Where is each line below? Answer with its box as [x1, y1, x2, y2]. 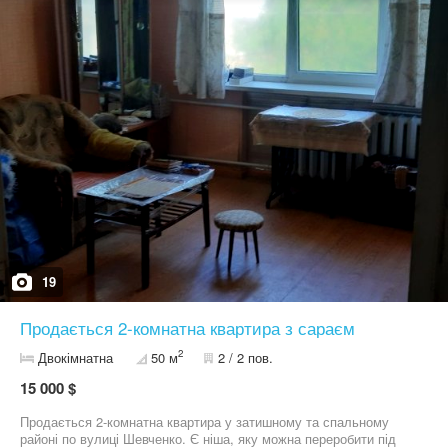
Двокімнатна [38, 348, 113, 367]
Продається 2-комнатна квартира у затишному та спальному [20, 412, 389, 431]
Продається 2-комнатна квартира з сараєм [20, 315, 355, 340]
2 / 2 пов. [218, 348, 273, 367]
